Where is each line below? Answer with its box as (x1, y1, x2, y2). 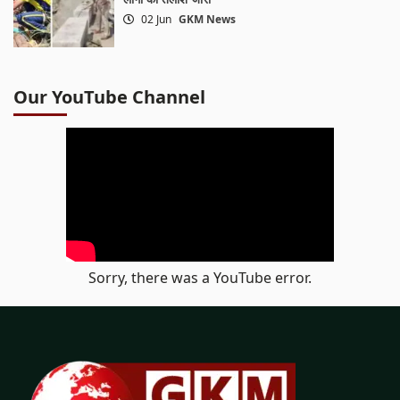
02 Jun (137, 11, 174, 27)
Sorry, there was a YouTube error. (88, 267, 312, 287)
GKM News (178, 11, 236, 27)
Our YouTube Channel (13, 84, 206, 109)
